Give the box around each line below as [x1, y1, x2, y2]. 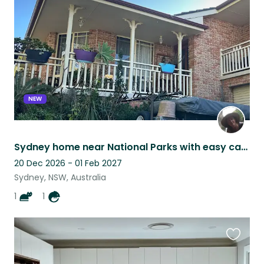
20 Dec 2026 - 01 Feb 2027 [14, 157, 122, 169]
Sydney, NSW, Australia [14, 171, 106, 183]
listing [226, 6, 252, 21]
